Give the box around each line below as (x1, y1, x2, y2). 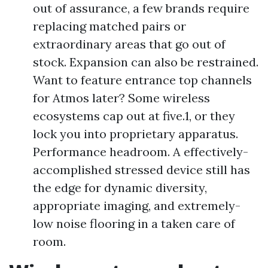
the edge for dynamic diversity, (33, 180, 207, 195)
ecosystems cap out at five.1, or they (33, 108, 235, 123)
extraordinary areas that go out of (33, 36, 226, 51)
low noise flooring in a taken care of (33, 216, 235, 231)
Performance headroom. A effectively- (33, 144, 248, 159)
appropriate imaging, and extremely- (33, 198, 240, 213)
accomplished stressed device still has (33, 162, 250, 177)
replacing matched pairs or (33, 19, 186, 33)
